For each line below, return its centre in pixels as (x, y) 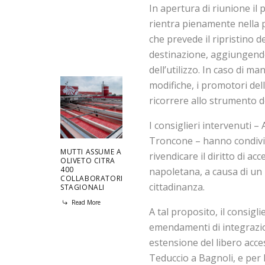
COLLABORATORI (92, 178)
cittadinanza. (177, 187)
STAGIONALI (83, 187)
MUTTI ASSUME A (91, 152)
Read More (85, 202)
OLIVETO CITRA (88, 161)
